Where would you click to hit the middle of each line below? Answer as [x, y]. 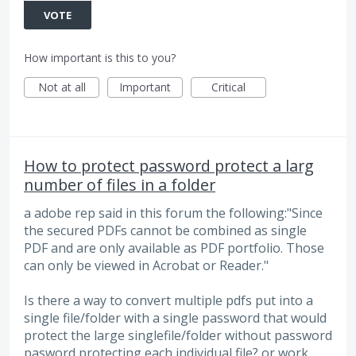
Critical [228, 87]
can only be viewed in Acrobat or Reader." [146, 266]
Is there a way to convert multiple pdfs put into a [168, 301]
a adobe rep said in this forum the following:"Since [173, 213]
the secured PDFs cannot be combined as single [165, 231]
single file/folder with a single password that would [175, 318]
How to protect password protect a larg [169, 166]
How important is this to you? [100, 58]
